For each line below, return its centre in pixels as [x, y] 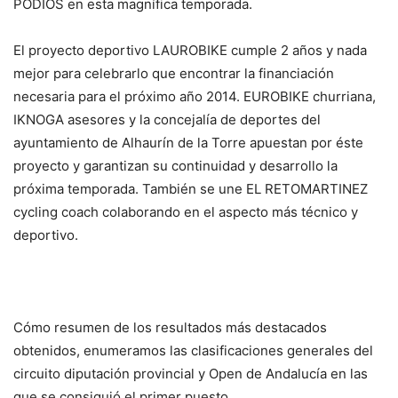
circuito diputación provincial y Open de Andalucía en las [191, 373]
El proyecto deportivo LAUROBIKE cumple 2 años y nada [190, 50]
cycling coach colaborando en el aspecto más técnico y [186, 211]
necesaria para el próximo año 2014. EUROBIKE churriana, [195, 96]
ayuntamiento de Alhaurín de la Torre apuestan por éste [188, 142]
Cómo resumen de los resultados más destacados [170, 327]
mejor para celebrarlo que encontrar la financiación [174, 73]
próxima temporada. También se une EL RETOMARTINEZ [191, 188]
